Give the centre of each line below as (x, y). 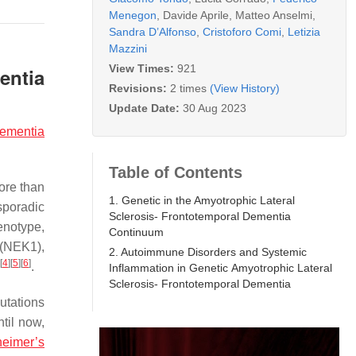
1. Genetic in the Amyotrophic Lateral (202, 200)
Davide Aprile (196, 15)
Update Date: (146, 108)
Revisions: (139, 88)
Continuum (136, 232)
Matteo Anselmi (274, 15)
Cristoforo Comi (242, 31)
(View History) (245, 88)
